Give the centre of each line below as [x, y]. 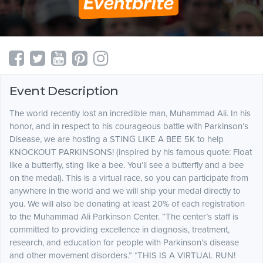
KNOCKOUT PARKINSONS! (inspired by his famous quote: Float [131, 152]
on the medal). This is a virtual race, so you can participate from [129, 178]
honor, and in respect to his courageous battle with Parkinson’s [129, 127]
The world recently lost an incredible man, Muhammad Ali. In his [130, 114]
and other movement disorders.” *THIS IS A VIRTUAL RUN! [122, 256]
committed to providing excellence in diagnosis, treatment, [119, 230]
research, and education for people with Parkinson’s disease [124, 243]
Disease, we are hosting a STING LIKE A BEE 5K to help [117, 139]
